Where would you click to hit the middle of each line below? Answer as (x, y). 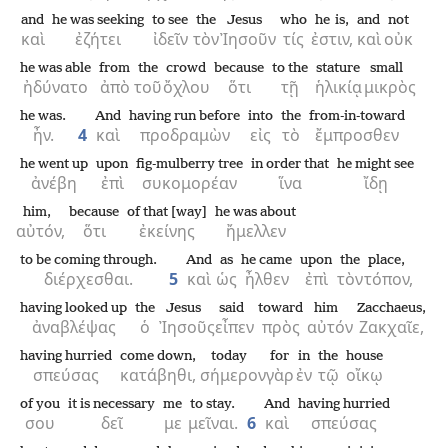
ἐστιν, (332, 39)
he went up (54, 164)
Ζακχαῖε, (391, 327)
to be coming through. (88, 260)
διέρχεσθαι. (88, 279)
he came (266, 260)
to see (170, 20)
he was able (55, 68)
